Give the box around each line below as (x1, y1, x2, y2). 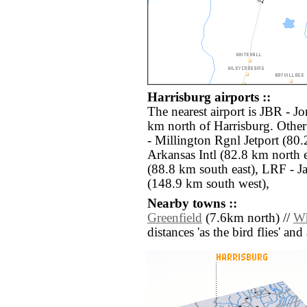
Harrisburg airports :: (147, 90, 271, 105)
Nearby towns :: (147, 197, 237, 211)
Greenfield (147, 211, 202, 225)
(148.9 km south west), (147, 177, 269, 191)
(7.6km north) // (202, 211, 293, 225)
